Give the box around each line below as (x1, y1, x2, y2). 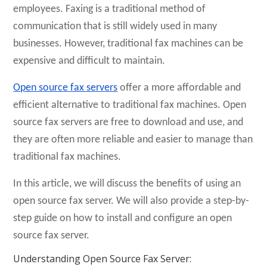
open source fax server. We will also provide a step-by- (13, 195, 250, 207)
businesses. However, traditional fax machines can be (13, 38, 244, 49)
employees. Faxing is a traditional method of (13, 4, 206, 15)
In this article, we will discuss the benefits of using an (13, 178, 241, 190)
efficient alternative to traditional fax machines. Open (13, 100, 247, 111)
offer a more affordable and (117, 82, 241, 94)
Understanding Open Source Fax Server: (13, 252, 192, 265)
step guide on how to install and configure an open (13, 213, 232, 224)
